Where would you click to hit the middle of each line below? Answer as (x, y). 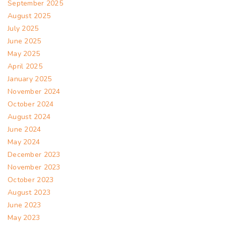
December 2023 (34, 154)
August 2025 (29, 16)
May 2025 (24, 53)
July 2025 (23, 28)
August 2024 (29, 117)
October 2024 (31, 104)
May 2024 (24, 142)
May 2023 (24, 217)
